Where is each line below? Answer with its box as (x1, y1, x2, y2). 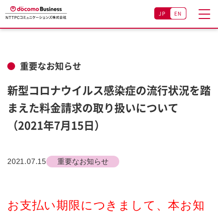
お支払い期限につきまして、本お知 (7, 199, 205, 212)
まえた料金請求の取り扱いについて (7, 99, 179, 115)
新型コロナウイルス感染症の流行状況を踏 (7, 82, 211, 98)
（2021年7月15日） (7, 117, 105, 133)
